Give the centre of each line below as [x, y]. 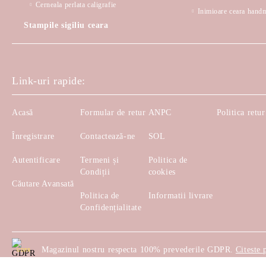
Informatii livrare [180, 196]
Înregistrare [33, 136]
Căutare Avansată [43, 184]
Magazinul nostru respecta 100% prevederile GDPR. [137, 250]
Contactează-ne [107, 136]
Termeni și [99, 160]
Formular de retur [113, 113]
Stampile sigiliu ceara [66, 25]
